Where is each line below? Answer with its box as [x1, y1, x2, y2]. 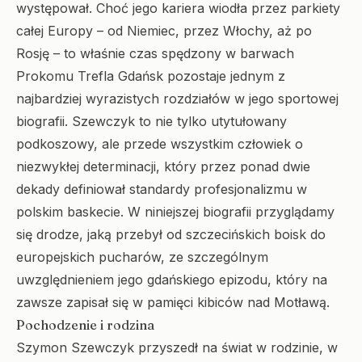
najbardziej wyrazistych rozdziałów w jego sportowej [16, 90, 339, 107]
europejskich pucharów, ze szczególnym [16, 249, 268, 265]
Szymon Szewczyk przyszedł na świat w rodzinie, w [16, 339, 338, 356]
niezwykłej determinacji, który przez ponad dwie [16, 158, 310, 175]
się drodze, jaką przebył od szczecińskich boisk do [16, 226, 326, 242]
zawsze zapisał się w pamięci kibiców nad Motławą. [16, 294, 330, 310]
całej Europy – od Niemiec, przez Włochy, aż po [16, 23, 312, 39]
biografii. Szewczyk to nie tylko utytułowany [16, 113, 287, 129]
